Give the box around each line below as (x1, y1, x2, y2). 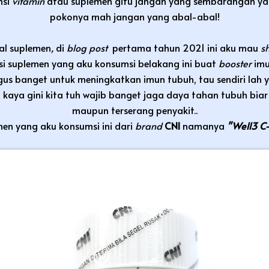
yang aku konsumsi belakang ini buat (52, 56, 219, 70)
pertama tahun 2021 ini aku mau (112, 40, 258, 54)
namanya (183, 118, 227, 132)
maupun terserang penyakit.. (71, 103, 198, 116)
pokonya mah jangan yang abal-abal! (49, 9, 220, 23)
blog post (67, 40, 112, 54)
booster (219, 56, 254, 70)
